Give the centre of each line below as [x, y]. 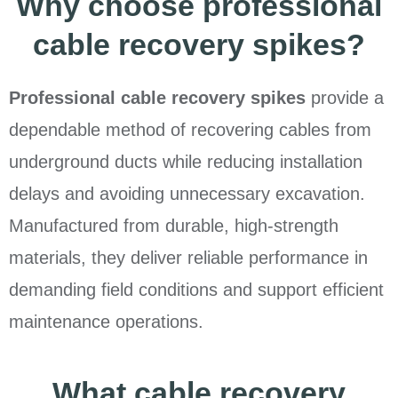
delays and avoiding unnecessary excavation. [187, 194]
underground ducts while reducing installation [186, 162]
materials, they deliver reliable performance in [188, 258]
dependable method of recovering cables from [190, 130]
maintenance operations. [106, 322]
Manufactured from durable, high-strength [174, 226]
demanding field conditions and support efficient [196, 290]
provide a [345, 98]
